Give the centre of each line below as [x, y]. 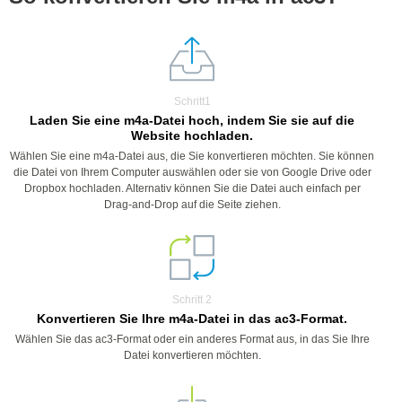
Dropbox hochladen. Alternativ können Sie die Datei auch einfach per [192, 188]
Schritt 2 [192, 300]
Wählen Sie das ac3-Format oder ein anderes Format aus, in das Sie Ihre [192, 339]
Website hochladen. [192, 135]
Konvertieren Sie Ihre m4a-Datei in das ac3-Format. [192, 319]
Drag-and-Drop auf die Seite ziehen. [192, 205]
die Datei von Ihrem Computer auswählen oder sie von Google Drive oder [192, 172]
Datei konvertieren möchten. [192, 355]
